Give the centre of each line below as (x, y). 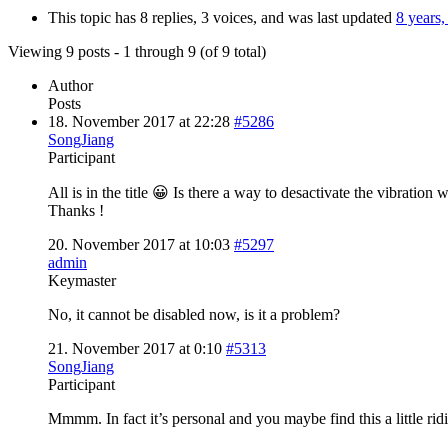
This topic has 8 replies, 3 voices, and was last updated (222, 17)
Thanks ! (76, 210)
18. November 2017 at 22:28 (139, 121)
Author (70, 85)
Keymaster (82, 280)
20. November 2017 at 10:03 (139, 244)
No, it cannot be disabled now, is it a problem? (194, 314)
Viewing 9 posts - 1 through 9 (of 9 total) (137, 51)
